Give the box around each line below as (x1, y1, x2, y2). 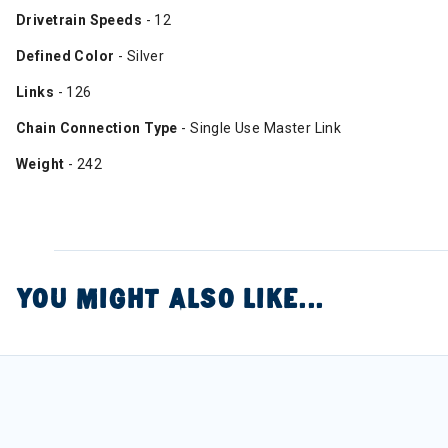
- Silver (114, 48, 165, 64)
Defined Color (16, 48, 115, 64)
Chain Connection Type (16, 120, 178, 136)
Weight (16, 156, 68, 172)
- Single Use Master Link (177, 120, 342, 136)
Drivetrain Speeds (16, 12, 143, 28)
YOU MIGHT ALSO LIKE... (16, 282, 324, 316)
